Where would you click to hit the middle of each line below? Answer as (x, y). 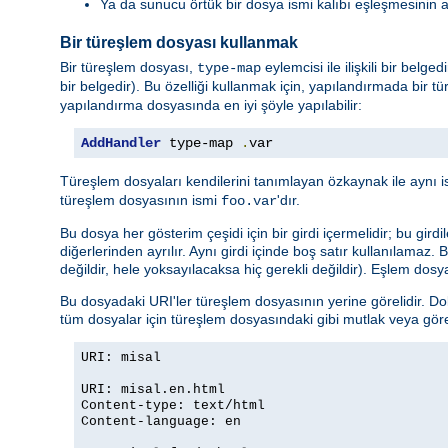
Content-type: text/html (173, 406)
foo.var (249, 201)
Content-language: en (161, 422)
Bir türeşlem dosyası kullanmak (179, 42)
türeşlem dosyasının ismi (140, 200)
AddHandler (121, 143)
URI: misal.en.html (153, 390)
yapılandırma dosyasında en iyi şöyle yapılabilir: (211, 105)
